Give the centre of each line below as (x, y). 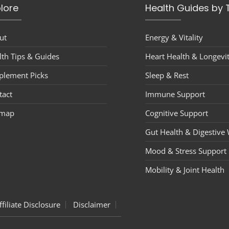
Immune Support (175, 94)
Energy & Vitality (174, 38)
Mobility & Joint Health (185, 170)
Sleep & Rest (167, 75)
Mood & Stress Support (186, 151)
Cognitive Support (177, 113)
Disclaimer (92, 204)
